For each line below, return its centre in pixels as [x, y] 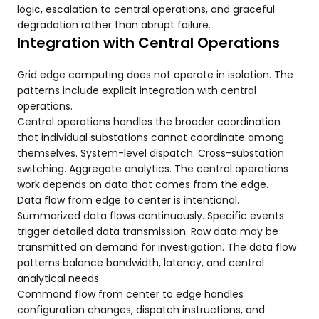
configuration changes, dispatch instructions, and [141, 310]
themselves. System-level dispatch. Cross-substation [151, 153]
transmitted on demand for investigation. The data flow [157, 247]
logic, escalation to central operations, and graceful [146, 9]
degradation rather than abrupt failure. [114, 25]
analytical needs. [59, 278]
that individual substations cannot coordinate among [151, 137]
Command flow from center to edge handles [130, 294]
